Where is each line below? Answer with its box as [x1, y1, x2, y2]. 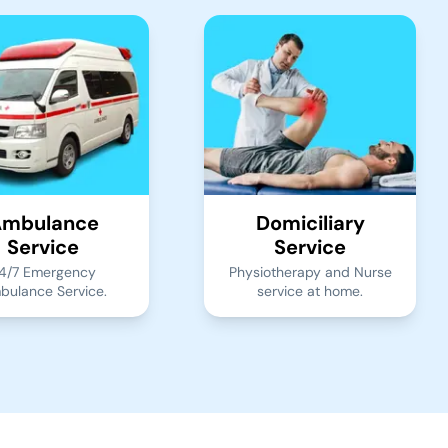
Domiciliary [255, 210, 365, 237]
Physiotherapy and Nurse [228, 263, 392, 282]
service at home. [257, 282, 363, 301]
